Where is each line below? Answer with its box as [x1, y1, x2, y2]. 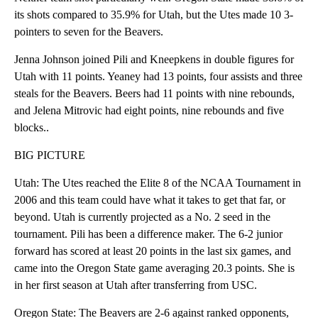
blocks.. [14, 121, 49, 134]
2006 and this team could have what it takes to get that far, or [14, 194, 285, 207]
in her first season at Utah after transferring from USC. [14, 279, 257, 292]
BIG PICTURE [14, 149, 85, 162]
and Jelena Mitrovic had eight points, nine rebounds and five [14, 104, 284, 117]
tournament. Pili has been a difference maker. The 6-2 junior [14, 228, 283, 241]
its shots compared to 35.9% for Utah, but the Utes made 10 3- [14, 9, 293, 21]
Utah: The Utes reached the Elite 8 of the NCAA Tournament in [14, 177, 301, 190]
